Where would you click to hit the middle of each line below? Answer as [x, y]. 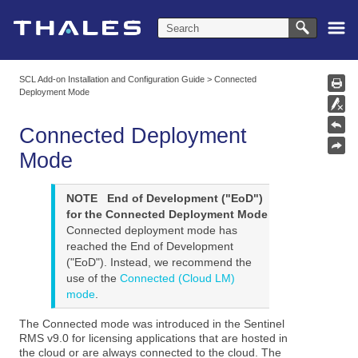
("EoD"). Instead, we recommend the [159, 263]
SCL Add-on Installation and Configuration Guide [112, 80]
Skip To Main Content [179, 14]
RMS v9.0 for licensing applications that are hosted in [154, 338]
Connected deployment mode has [151, 231]
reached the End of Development [149, 247]
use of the [93, 278]
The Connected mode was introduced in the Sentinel [152, 324]
